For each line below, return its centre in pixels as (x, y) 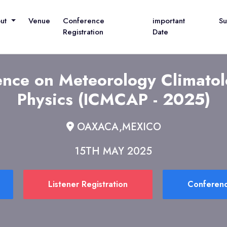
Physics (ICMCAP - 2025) (113, 99)
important (169, 21)
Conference (83, 21)
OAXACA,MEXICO (117, 127)
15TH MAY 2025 (113, 151)
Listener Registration (88, 184)
